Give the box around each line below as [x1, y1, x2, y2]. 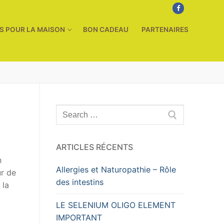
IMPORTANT [56, 212, 102, 222]
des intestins [56, 177, 103, 187]
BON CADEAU [83, 25, 129, 33]
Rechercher [56, 105, 98, 115]
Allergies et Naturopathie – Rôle [56, 164, 176, 175]
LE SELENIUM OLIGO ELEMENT [56, 199, 175, 210]
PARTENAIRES [141, 25, 189, 33]
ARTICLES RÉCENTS [56, 142, 133, 152]
